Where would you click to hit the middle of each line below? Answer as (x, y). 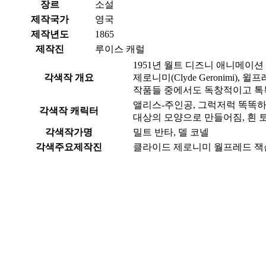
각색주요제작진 (69, 147)
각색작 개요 (69, 77)
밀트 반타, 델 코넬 (171, 132)
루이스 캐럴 (120, 49)
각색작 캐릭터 (69, 110)
